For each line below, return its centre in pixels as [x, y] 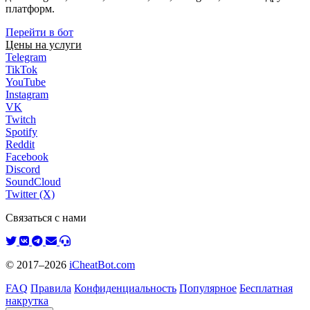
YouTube [26, 82]
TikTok [21, 70]
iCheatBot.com [102, 265]
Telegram [26, 57]
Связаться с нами [46, 218]
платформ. [30, 9]
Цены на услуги [44, 45]
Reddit [20, 145]
